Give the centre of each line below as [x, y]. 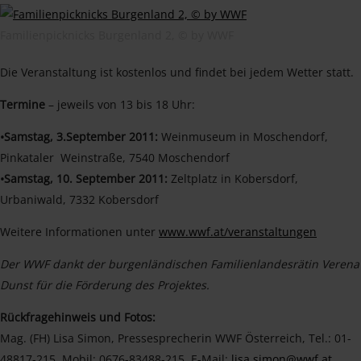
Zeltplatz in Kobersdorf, [233, 178]
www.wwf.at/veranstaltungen [238, 232]
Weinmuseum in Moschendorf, [243, 137]
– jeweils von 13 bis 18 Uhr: [120, 104]
